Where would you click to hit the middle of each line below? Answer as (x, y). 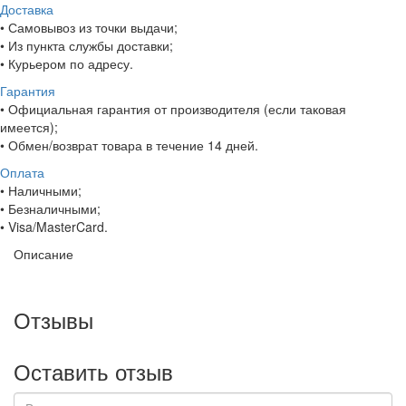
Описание (43, 254)
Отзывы (53, 320)
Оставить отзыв (93, 372)
